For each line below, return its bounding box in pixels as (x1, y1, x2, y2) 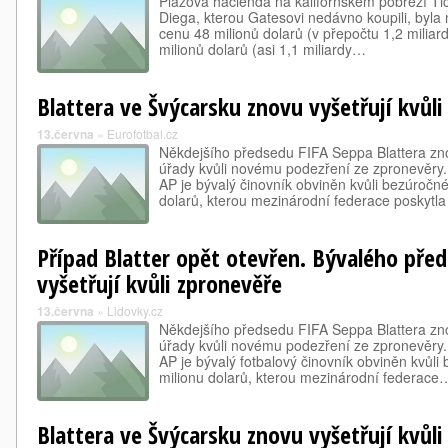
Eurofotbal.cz (107, 125, 178, 142)
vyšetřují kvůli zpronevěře (37, 267, 282, 300)
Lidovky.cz (107, 302, 163, 319)
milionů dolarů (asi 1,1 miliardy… (159, 39, 366, 59)
